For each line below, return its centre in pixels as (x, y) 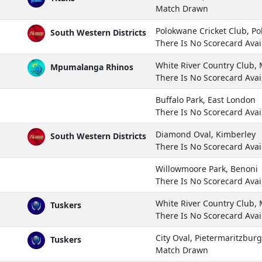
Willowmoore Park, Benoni (207, 168)
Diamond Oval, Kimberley (206, 134)
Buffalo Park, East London (206, 99)
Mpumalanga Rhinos (91, 67)
